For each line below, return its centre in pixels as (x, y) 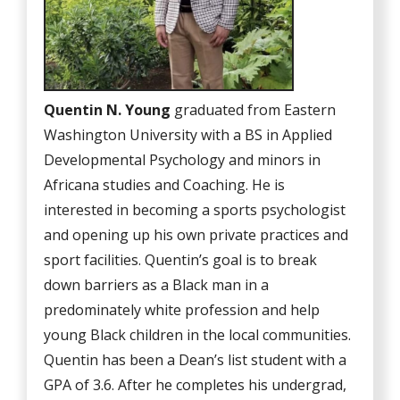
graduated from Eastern (254, 110)
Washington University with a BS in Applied (188, 135)
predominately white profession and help (182, 310)
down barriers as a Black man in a (157, 285)
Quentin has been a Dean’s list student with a (196, 360)
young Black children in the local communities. (198, 335)
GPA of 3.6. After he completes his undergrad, (196, 385)
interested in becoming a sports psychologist (195, 210)
